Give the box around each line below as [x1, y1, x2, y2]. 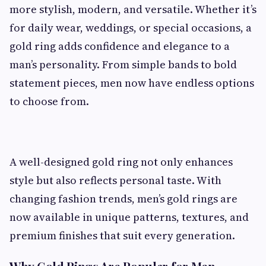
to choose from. [9, 94, 89, 109]
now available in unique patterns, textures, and [9, 210, 249, 224]
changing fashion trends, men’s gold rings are [9, 191, 237, 206]
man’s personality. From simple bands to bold [9, 57, 237, 72]
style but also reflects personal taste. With [9, 173, 221, 188]
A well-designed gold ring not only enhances [9, 154, 233, 169]
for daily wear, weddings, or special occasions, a [9, 20, 252, 35]
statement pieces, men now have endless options [9, 75, 254, 90]
